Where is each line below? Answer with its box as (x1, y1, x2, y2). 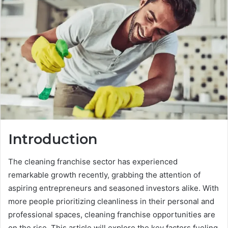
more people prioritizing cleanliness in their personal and (8, 196, 214, 207)
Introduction (8, 130, 97, 148)
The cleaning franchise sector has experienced (8, 157, 178, 167)
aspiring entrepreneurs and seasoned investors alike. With (8, 183, 219, 193)
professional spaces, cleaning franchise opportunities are (8, 210, 215, 220)
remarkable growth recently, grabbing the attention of (8, 170, 201, 180)
